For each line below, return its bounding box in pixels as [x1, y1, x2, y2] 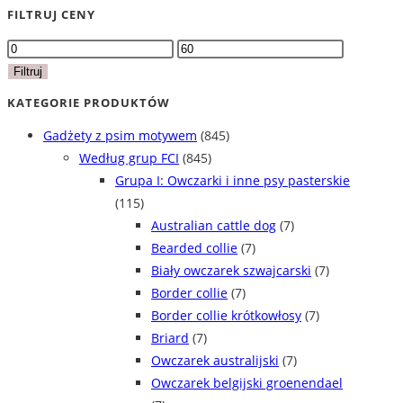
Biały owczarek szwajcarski [151, 262, 311, 280]
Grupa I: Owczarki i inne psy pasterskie [115, 172, 350, 190]
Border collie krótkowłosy [151, 307, 301, 325]
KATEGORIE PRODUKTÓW [7, 94, 170, 111]
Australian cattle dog [151, 217, 276, 235]
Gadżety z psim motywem [43, 127, 197, 145]
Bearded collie [151, 239, 237, 257]
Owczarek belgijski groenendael [151, 374, 343, 392]
